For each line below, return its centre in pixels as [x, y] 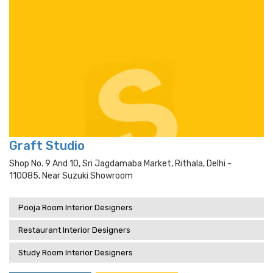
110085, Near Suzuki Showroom [71, 176]
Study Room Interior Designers [76, 253]
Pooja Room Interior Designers [76, 207]
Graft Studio [47, 146]
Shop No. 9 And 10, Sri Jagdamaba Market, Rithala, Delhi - [120, 164]
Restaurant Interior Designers [74, 230]
